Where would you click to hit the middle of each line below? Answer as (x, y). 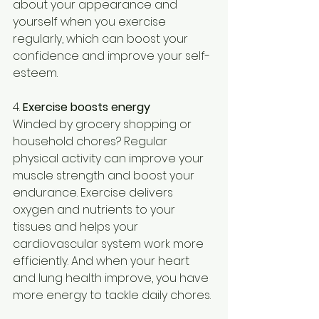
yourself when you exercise (91, 21)
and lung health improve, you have (112, 278)
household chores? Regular (91, 141)
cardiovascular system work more (110, 244)
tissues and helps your (77, 226)
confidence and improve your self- (111, 56)
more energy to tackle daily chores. (112, 295)
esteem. (35, 73)
